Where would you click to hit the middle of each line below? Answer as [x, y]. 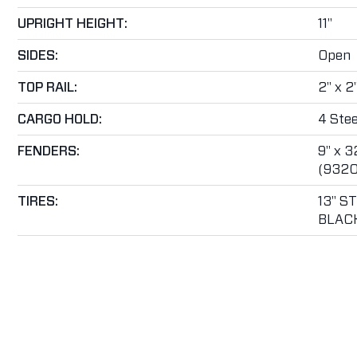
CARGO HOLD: [60, 119]
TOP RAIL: [47, 87]
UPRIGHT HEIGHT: [73, 24]
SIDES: [38, 55]
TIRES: [38, 201]
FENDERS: [49, 151]
